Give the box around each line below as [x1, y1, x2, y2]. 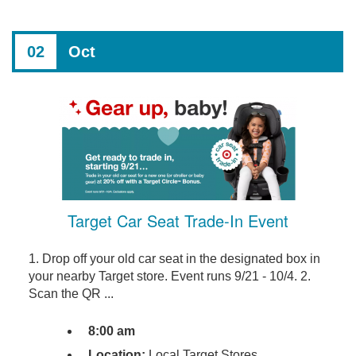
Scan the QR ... [28, 286, 114, 300]
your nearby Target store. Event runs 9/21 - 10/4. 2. [28, 269, 311, 283]
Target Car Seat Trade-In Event [67, 208, 288, 232]
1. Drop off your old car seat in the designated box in [28, 251, 320, 265]
